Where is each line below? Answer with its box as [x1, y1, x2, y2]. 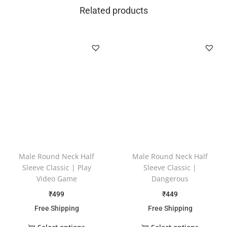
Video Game [36, 173, 77, 183]
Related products [79, 5, 148, 16]
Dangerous [152, 173, 189, 183]
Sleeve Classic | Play [22, 162, 91, 172]
